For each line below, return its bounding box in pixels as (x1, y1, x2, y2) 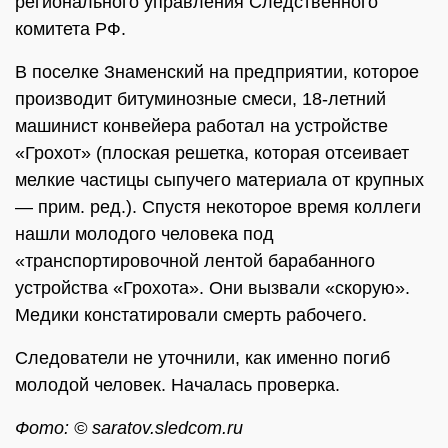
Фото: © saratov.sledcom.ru (15, 418, 243, 438)
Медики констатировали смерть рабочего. (15, 305, 372, 325)
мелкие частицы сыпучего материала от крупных (15, 170, 424, 190)
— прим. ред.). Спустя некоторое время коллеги (15, 197, 421, 217)
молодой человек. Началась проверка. (15, 375, 340, 395)
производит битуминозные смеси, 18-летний (15, 89, 386, 109)
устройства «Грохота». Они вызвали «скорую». (15, 278, 410, 298)
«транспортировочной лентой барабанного (15, 251, 375, 271)
